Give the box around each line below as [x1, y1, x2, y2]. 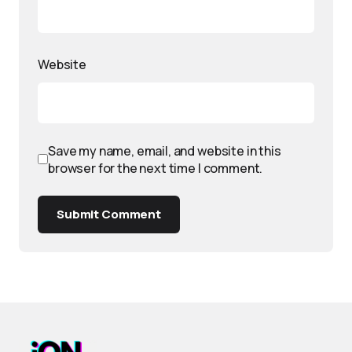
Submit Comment [57, 205, 161, 222]
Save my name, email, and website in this [48, 141, 281, 159]
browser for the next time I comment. [48, 159, 263, 177]
